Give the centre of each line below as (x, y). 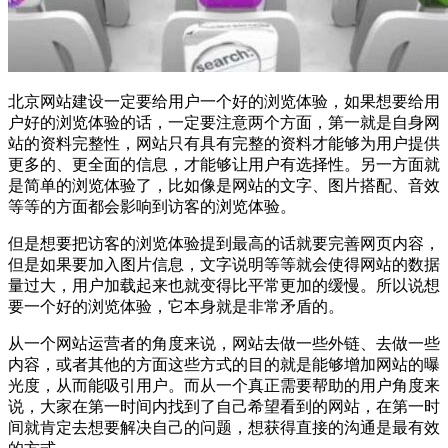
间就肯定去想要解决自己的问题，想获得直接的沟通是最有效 (224, 428)
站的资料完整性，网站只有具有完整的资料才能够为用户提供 (224, 144)
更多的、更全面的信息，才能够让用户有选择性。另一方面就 (224, 165)
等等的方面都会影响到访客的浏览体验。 (152, 207)
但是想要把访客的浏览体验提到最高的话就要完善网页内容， (224, 244)
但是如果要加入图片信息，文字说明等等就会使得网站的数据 (224, 265)
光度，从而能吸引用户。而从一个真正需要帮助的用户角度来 (224, 386)
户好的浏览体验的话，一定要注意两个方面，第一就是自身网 (224, 123)
